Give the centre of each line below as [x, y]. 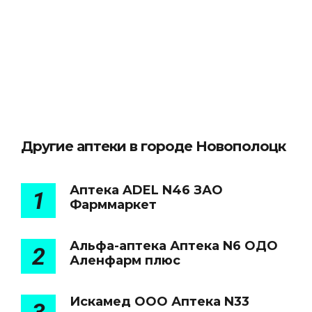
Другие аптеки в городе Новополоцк [153, 146]
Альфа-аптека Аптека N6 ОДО [174, 246]
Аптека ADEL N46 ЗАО [146, 190]
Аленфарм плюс [125, 260]
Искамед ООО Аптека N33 [159, 302]
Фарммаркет [113, 205]
